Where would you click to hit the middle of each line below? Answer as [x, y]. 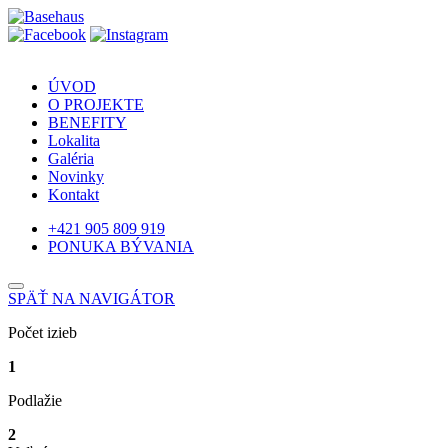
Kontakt [73, 194]
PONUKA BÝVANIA [121, 246]
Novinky [76, 176]
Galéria [71, 158]
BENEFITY [87, 122]
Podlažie [35, 400]
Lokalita [74, 140]
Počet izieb [42, 332]
